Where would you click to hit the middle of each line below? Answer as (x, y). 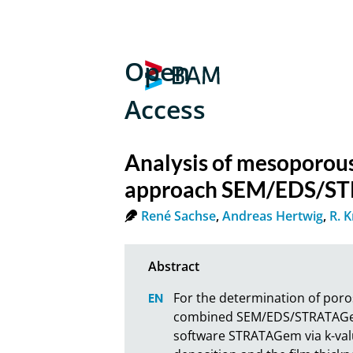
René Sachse (179, 216)
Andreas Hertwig (273, 216)
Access (165, 109)
